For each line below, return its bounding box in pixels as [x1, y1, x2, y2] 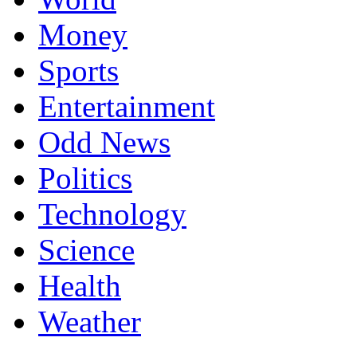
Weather [38, 304, 141, 339]
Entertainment [38, 88, 215, 124]
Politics [38, 160, 132, 195]
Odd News [38, 124, 171, 159]
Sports [38, 53, 119, 88]
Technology [38, 196, 186, 231]
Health [38, 268, 121, 303]
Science [38, 232, 135, 267]
